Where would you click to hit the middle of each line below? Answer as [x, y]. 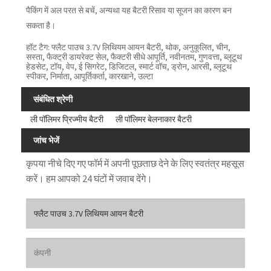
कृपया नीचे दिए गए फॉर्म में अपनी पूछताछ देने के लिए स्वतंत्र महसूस [135, 163]
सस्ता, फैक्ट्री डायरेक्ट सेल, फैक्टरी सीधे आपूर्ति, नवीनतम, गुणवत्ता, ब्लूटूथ [134, 57]
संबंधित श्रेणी [53, 99]
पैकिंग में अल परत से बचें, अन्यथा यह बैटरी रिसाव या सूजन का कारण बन [129, 10]
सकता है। [41, 25]
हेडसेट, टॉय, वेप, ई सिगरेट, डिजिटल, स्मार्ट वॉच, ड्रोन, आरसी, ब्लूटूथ [129, 66]
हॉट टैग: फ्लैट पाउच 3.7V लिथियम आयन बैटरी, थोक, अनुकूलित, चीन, [128, 47]
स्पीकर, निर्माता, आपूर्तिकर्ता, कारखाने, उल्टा [89, 76]
